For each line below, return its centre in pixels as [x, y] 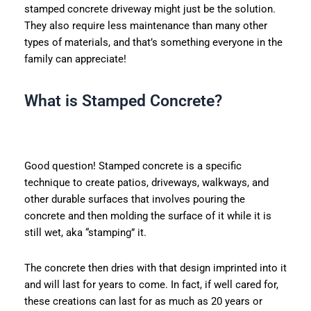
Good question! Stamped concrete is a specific [133, 166]
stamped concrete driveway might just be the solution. [150, 9]
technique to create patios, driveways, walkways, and [146, 183]
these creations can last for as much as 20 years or [143, 301]
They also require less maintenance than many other [145, 26]
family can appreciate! [75, 59]
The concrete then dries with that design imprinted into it [155, 268]
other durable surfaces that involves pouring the [134, 200]
